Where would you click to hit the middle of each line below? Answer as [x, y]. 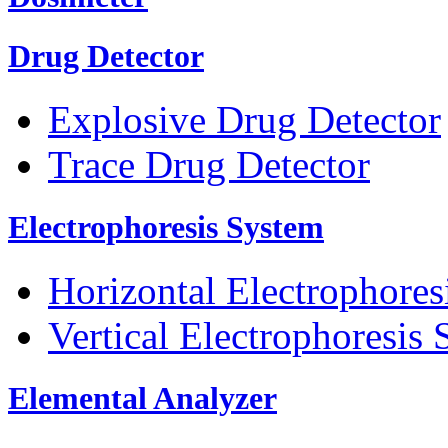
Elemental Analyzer [142, 398]
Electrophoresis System [166, 226]
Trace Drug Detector [209, 164]
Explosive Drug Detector [244, 119]
